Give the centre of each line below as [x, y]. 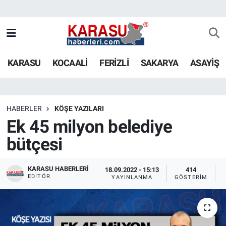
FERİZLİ [114, 63]
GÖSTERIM [191, 178]
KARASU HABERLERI [59, 168]
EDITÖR [39, 176]
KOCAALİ [70, 63]
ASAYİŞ [205, 63]
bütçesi [34, 145]
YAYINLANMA [132, 178]
